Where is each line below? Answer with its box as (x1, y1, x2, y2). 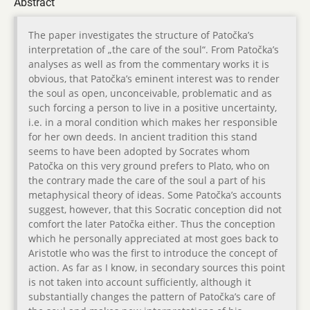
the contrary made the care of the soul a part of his (28, 174, 266, 188)
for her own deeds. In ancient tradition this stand (28, 130, 257, 144)
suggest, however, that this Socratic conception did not (28, 203, 282, 217)
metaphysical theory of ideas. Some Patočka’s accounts (28, 188, 282, 202)
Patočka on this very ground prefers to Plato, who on (28, 159, 270, 173)
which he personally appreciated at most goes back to (28, 232, 278, 246)
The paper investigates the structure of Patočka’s (28, 28, 254, 42)
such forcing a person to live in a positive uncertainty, (28, 101, 277, 115)
